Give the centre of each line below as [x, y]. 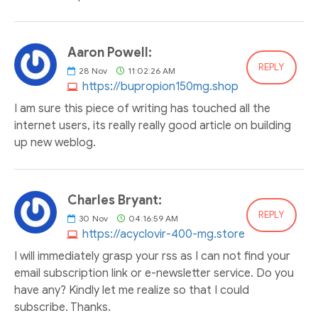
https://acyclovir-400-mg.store [164, 234]
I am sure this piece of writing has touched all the [142, 109]
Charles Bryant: [115, 200]
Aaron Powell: [110, 53]
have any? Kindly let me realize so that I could [132, 290]
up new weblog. [55, 143]
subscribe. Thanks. [62, 307]
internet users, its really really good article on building [153, 126]
